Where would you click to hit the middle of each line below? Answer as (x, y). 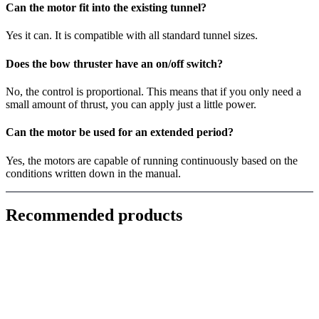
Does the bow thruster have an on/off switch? (114, 63)
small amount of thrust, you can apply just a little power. (131, 104)
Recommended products (94, 215)
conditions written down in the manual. (93, 173)
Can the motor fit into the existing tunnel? (106, 8)
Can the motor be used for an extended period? (120, 132)
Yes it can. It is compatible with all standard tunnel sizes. (132, 36)
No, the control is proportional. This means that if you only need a (153, 91)
